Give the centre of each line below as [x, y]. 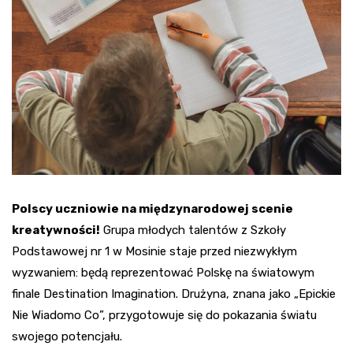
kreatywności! [56, 230]
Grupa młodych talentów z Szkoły [193, 230]
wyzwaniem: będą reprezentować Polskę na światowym [163, 273]
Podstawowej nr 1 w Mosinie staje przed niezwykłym [154, 252]
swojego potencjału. [67, 337]
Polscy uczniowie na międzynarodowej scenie [152, 209]
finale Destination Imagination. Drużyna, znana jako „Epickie [174, 294]
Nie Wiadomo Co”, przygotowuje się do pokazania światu [164, 316]
